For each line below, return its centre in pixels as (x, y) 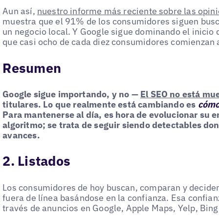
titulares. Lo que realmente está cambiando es (99, 105)
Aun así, (20, 11)
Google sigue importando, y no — (70, 94)
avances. (21, 135)
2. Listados (37, 161)
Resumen (32, 68)
